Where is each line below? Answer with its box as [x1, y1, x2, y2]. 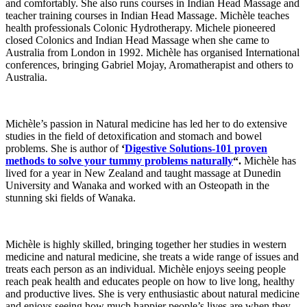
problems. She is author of [5, 143, 121, 155]
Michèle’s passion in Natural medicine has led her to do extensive [5, 118, 287, 130]
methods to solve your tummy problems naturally [5, 155, 233, 167]
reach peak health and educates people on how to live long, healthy [5, 275, 295, 288]
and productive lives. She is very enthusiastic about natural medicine [5, 288, 299, 300]
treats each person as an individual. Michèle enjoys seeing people [5, 263, 286, 275]
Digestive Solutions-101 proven [125, 143, 267, 155]
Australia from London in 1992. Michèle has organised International [5, 47, 299, 59]
